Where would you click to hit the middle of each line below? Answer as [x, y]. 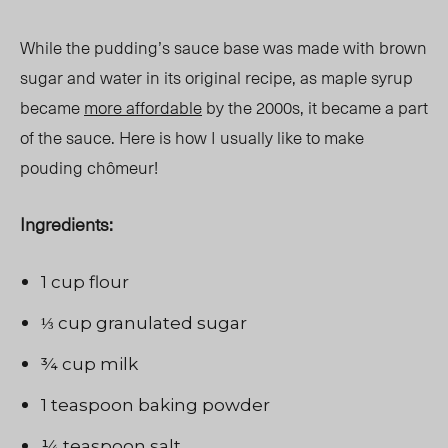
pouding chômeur [87, 167]
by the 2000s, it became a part [315, 107]
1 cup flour [85, 282]
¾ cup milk [89, 364]
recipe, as [281, 77]
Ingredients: [66, 224]
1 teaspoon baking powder [155, 405]
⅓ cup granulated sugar [146, 323]
